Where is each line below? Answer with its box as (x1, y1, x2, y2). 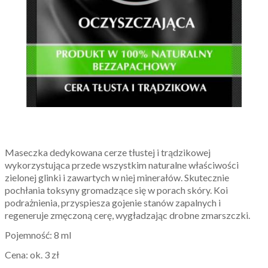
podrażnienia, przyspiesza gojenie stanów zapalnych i (5, 196, 221, 208)
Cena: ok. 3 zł (5, 248, 59, 260)
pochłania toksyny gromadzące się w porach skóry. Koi (5, 184, 228, 196)
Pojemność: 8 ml (5, 229, 71, 240)
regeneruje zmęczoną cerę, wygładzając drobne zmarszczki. (5, 209, 250, 221)
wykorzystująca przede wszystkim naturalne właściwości (5, 159, 239, 170)
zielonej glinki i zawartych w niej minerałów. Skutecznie (5, 171, 229, 183)
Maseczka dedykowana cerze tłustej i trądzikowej (5, 146, 211, 158)
